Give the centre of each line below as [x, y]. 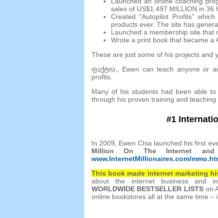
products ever [132, 24]
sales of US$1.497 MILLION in [157, 9]
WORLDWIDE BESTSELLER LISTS [147, 189]
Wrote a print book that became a [162, 40]
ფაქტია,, [107, 69]
